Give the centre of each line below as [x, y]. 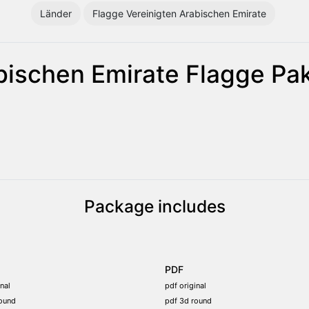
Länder [56, 13]
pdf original [186, 285]
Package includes [154, 206]
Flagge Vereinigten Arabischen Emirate [179, 13]
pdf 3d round [188, 300]
